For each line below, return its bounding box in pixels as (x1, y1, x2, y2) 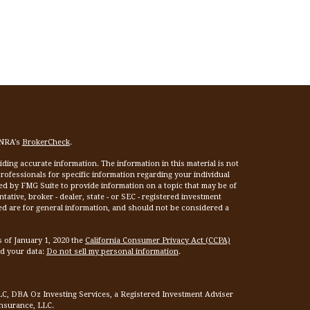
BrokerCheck (21, 138, 70, 147)
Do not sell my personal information (46, 247, 179, 256)
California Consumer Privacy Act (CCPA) (84, 236, 230, 245)
